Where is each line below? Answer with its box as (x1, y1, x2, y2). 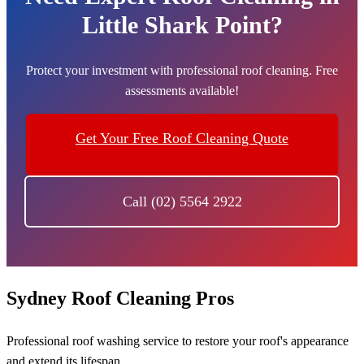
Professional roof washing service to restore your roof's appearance (6, 334, 349, 349)
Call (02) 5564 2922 (122, 193, 242, 210)
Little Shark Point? (81, 11, 283, 39)
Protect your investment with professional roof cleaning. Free (26, 63, 338, 78)
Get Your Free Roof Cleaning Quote (76, 130, 288, 147)
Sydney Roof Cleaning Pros (6, 288, 234, 310)
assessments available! (125, 84, 239, 98)
